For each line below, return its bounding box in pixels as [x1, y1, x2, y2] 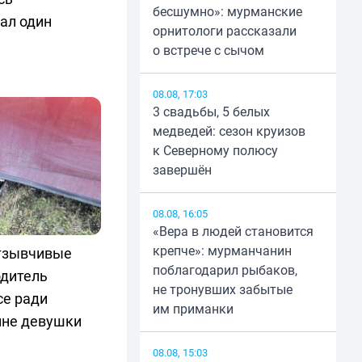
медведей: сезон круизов [152, 122, 305, 141]
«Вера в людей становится [152, 222, 314, 241]
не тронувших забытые [152, 280, 293, 299]
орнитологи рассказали [152, 22, 297, 40]
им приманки [152, 300, 234, 318]
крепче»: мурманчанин [152, 242, 292, 260]
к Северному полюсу [152, 141, 278, 160]
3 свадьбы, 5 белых [152, 103, 270, 121]
